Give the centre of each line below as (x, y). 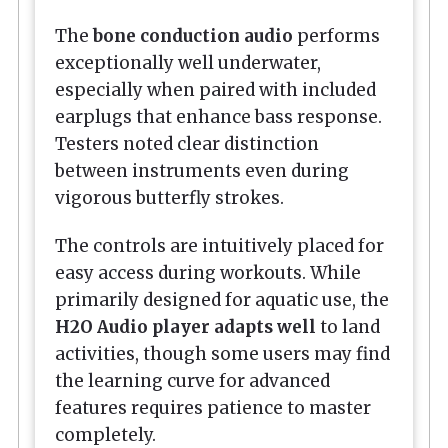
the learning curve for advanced (192, 381)
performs (336, 35)
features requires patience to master (213, 408)
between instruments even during (202, 170)
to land (348, 327)
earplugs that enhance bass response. (218, 116)
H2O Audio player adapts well (185, 327)
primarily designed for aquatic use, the (222, 300)
